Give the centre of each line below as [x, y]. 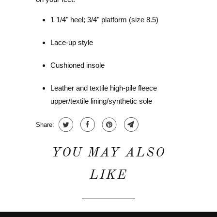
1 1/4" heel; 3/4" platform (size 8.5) [104, 20]
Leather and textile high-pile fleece [104, 88]
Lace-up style [72, 43]
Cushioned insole [77, 65]
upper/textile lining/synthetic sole [101, 101]
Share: [45, 125]
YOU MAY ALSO [108, 153]
